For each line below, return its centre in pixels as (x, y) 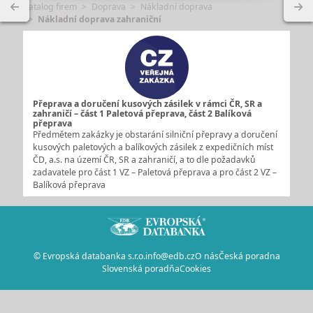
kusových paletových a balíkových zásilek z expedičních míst (153, 147)
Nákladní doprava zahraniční (99, 19)
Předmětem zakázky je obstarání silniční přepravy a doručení (155, 134)
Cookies (195, 268)
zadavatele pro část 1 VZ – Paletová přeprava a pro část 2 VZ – (154, 172)
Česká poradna (249, 256)
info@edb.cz (170, 256)
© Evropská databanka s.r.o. (89, 256)
